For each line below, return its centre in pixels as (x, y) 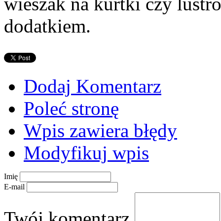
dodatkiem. (47, 26)
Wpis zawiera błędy (100, 130)
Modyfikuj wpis (86, 152)
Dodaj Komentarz (92, 86)
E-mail (14, 186)
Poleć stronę (71, 108)
